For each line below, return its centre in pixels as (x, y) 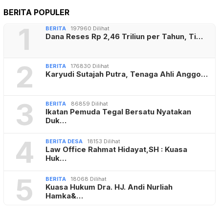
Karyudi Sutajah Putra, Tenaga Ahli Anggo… (127, 74)
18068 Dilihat (89, 179)
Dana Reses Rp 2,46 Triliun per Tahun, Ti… (124, 37)
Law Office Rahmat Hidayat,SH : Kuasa (116, 150)
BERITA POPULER (36, 12)
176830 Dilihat (90, 66)
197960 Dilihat (90, 29)
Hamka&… (64, 196)
